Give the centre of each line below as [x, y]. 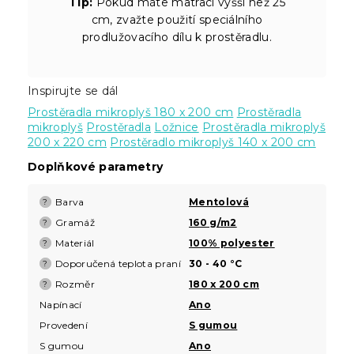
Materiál [75, 243]
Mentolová [219, 201]
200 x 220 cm [67, 142]
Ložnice [177, 127]
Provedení [64, 325]
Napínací [61, 304]
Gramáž [75, 222]
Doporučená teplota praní [118, 263]
